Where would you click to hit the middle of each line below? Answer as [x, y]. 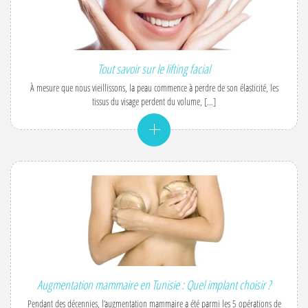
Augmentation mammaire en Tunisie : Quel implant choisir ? [154, 285]
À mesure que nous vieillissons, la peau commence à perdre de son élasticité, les [154, 88]
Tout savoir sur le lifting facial [154, 69]
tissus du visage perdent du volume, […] [154, 101]
